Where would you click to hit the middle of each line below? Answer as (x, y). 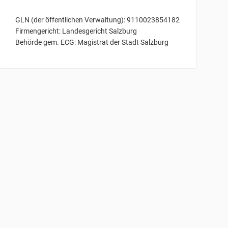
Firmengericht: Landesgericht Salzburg (76, 31)
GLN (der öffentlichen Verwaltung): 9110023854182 (98, 20)
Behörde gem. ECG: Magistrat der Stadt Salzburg (92, 42)
